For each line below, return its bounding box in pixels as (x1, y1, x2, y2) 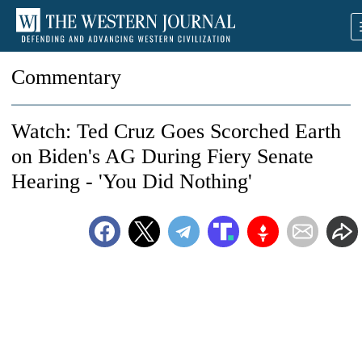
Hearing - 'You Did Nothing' (11, 170, 252, 193)
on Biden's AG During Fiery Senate (11, 145, 314, 168)
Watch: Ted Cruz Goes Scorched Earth (11, 120, 341, 143)
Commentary (11, 65, 121, 89)
